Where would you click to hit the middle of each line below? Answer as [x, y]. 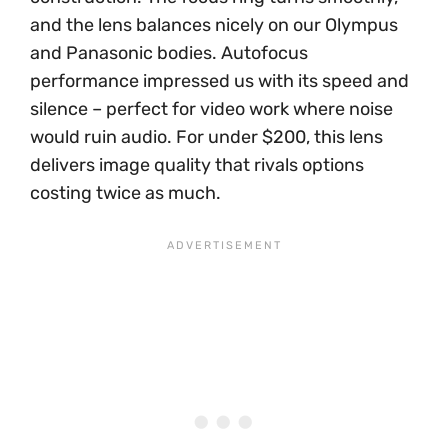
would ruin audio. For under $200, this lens [206, 136]
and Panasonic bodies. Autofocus [169, 52]
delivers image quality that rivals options [197, 164]
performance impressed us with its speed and [219, 80]
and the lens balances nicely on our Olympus [214, 24]
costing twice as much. [125, 192]
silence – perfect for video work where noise [211, 108]
